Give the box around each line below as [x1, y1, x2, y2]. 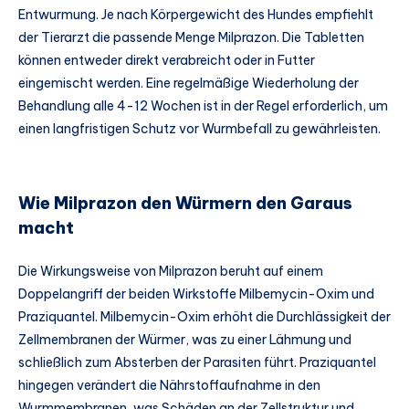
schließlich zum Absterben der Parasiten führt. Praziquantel [18, 354, 376, 371]
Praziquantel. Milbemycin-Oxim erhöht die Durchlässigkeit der [18, 309, 391, 325]
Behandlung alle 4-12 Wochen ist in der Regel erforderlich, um [18, 98, 388, 115]
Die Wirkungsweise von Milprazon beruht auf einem [18, 263, 323, 279]
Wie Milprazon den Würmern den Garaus [18, 192, 352, 214]
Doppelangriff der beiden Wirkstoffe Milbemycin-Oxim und [18, 286, 374, 302]
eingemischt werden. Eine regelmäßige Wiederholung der [18, 75, 359, 92]
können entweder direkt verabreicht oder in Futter [18, 52, 315, 69]
